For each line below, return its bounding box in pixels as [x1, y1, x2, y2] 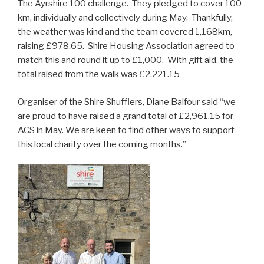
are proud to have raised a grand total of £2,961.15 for [18, 110, 233, 121]
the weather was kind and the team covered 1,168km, [18, 27, 232, 38]
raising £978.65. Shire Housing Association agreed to [18, 41, 235, 52]
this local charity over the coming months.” [18, 138, 186, 150]
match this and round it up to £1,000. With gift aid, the [18, 55, 233, 66]
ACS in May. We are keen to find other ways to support [18, 124, 235, 136]
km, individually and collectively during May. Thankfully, [18, 12, 233, 24]
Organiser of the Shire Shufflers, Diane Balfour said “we [18, 96, 236, 107]
